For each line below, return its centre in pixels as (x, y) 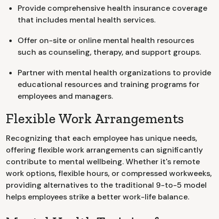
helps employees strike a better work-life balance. (98, 197)
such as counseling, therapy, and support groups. (109, 52)
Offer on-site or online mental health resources (106, 41)
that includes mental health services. (87, 20)
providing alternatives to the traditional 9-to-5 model (106, 185)
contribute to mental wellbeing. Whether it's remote (103, 162)
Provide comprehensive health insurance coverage (112, 8)
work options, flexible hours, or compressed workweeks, (109, 174)
